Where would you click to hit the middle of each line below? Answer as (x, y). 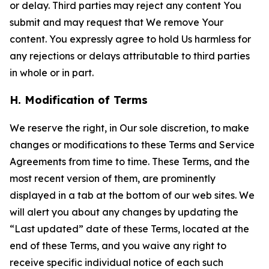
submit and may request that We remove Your (116, 22)
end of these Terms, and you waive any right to (118, 246)
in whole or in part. (52, 73)
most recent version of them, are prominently (113, 178)
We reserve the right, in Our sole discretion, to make (129, 128)
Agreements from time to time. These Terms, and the (130, 162)
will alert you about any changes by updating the (124, 212)
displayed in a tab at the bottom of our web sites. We (132, 195)
